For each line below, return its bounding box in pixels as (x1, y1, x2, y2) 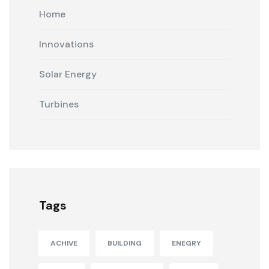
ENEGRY (172, 238, 201, 249)
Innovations (39, 38, 94, 51)
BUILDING (107, 238, 142, 249)
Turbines (39, 98, 79, 111)
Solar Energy (39, 68, 97, 81)
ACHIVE (50, 238, 77, 249)
